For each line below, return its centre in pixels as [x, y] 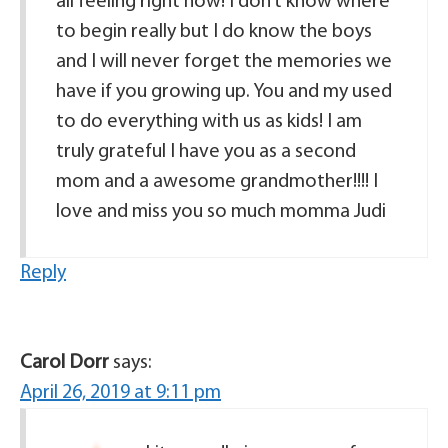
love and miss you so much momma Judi [221, 212]
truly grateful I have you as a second [206, 152]
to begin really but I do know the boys [214, 32]
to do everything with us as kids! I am [209, 122]
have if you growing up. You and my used [224, 92]
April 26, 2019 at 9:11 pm [120, 393]
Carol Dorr [64, 363]
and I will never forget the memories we [224, 62]
